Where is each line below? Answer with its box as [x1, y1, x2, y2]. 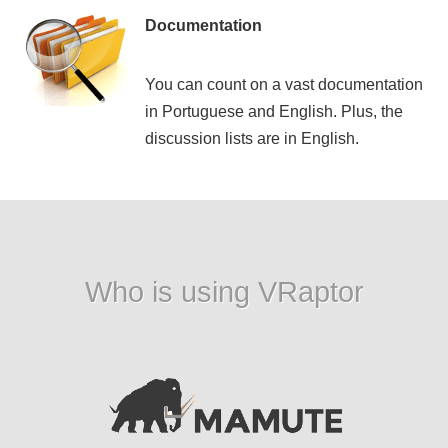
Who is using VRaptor [84, 275, 364, 308]
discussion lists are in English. [145, 129, 359, 147]
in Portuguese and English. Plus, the [145, 102, 403, 120]
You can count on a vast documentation [145, 75, 423, 93]
